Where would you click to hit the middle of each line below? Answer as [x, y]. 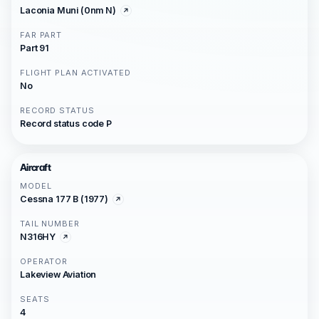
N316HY [38, 237]
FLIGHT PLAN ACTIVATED [75, 73]
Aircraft [35, 167]
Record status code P [66, 124]
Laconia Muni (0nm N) [68, 10]
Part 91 [35, 48]
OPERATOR [44, 261]
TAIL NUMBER [50, 224]
